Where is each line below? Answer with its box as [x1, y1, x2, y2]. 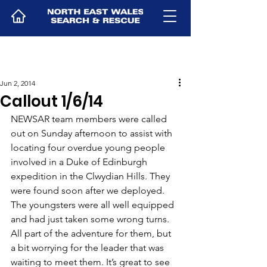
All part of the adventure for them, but [11, 228, 173, 239]
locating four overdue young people [11, 142, 167, 153]
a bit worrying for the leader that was [11, 242, 166, 253]
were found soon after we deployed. [11, 185, 167, 196]
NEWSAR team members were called [11, 113, 169, 125]
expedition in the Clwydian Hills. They [11, 170, 172, 182]
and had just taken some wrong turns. [11, 213, 172, 225]
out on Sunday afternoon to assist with [11, 128, 175, 139]
